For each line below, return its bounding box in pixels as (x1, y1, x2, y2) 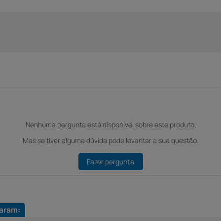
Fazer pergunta (87, 156, 134, 166)
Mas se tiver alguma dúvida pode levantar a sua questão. (23, 136, 198, 146)
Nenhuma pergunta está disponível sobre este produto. (25, 120, 196, 129)
